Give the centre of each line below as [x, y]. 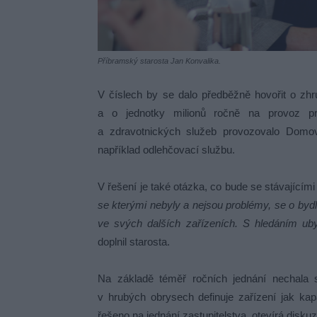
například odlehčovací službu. [166, 149]
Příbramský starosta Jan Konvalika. [159, 60]
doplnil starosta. [134, 241]
